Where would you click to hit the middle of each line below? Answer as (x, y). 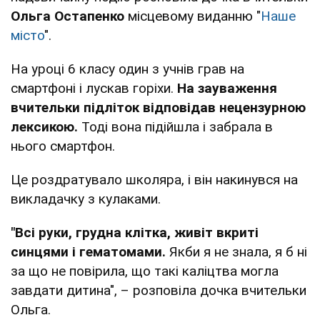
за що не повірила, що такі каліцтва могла (145, 271)
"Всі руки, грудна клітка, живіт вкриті (135, 232)
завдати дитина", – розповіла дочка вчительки (159, 290)
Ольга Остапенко (67, 16)
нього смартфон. (63, 146)
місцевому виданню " (192, 16)
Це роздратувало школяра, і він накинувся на (154, 179)
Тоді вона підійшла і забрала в (175, 126)
